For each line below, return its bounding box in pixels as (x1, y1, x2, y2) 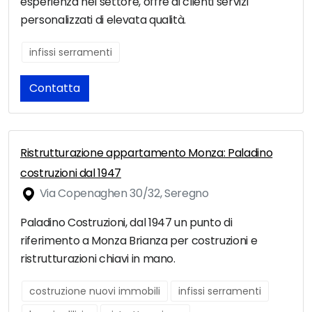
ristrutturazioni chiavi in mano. (20, 251, 175, 267)
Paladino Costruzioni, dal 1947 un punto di (20, 214, 233, 231)
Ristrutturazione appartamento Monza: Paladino (20, 145, 273, 162)
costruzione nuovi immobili (29, 284, 160, 299)
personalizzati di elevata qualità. (20, 12, 187, 29)
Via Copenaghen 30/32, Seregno (37, 185, 209, 202)
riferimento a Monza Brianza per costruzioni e (20, 233, 258, 249)
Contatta (29, 80, 80, 97)
